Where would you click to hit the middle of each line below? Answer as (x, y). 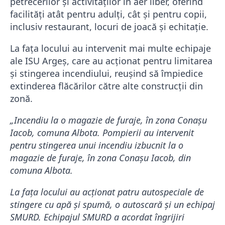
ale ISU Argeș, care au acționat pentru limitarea (111, 61)
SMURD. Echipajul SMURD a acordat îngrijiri (97, 217)
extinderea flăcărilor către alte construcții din (106, 86)
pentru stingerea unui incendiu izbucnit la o (97, 145)
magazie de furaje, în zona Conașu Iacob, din (100, 158)
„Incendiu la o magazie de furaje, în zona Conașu (108, 120)
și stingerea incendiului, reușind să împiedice (106, 74)
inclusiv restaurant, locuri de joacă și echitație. (109, 27)
